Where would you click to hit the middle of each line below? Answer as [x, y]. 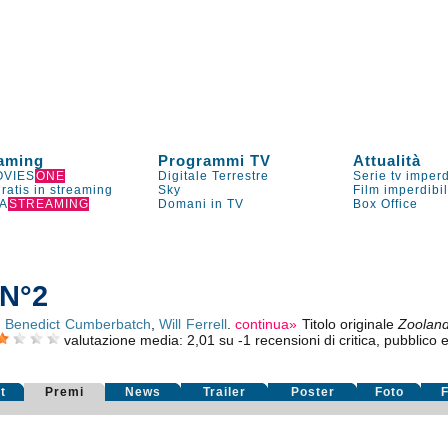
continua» [266, 324]
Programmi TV [215, 160]
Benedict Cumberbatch [78, 324]
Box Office [386, 204]
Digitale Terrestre [214, 176]
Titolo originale [350, 324]
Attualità [387, 160]
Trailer [225, 392]
